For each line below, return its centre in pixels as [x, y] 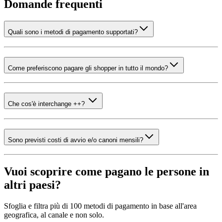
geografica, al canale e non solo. [54, 215]
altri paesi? [32, 185]
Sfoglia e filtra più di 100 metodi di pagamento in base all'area [100, 206]
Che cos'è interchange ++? [47, 104]
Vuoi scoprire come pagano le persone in [107, 172]
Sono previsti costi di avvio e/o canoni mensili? [76, 140]
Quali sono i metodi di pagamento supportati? [73, 32]
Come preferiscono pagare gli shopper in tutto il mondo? [88, 68]
